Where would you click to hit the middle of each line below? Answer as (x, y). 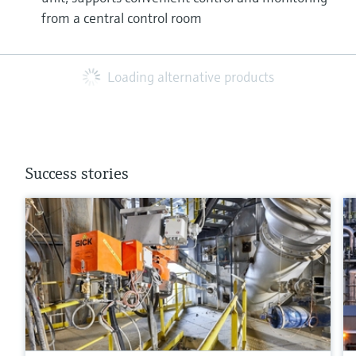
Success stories (77, 173)
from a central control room (122, 17)
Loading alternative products (191, 76)
